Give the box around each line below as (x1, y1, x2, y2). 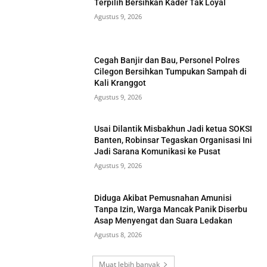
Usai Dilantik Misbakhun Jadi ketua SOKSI (94, 124, 253, 134)
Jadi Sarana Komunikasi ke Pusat (94, 147, 221, 157)
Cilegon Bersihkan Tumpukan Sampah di (94, 66, 247, 76)
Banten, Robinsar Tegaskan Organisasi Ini (94, 135, 253, 145)
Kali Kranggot (94, 77, 147, 88)
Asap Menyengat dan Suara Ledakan (94, 216, 233, 226)
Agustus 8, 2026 (94, 230, 142, 240)
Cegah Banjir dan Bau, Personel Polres (94, 55, 240, 65)
